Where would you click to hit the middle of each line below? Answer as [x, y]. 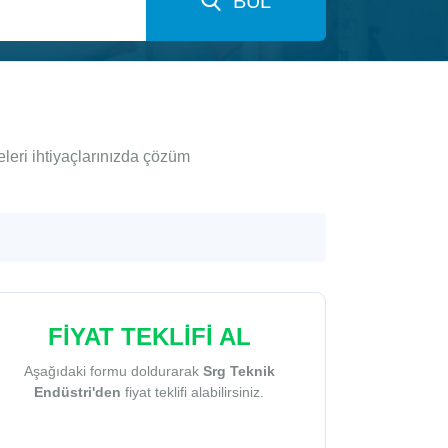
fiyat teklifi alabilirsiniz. [193, 392]
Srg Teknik [238, 371]
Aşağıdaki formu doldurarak [113, 371]
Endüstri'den [78, 392]
